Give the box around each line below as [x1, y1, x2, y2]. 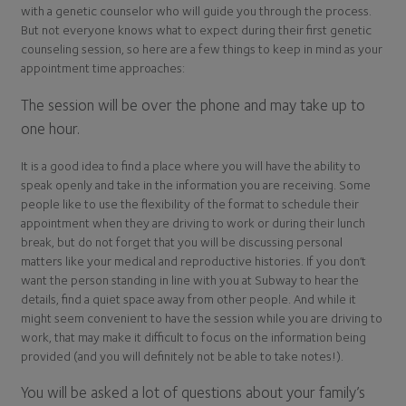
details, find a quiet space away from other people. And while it [21, 290, 356, 306]
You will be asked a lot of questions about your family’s [21, 382, 365, 402]
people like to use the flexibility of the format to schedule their [21, 195, 359, 211]
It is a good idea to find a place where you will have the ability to [21, 157, 361, 173]
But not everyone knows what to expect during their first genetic [21, 22, 372, 38]
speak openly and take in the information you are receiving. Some [21, 176, 371, 192]
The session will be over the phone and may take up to [21, 94, 365, 114]
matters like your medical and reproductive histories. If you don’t [21, 252, 366, 268]
